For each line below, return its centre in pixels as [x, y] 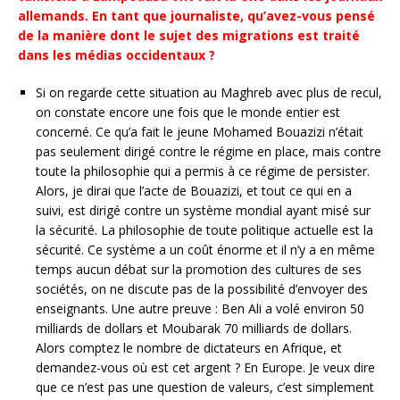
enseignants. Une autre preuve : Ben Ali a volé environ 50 [200, 308]
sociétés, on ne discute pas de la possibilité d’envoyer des [202, 289]
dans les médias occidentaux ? [117, 55]
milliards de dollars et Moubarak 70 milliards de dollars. [194, 328]
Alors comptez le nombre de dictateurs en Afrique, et [189, 348]
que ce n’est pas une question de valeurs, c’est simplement [205, 387]
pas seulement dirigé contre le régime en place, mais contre [208, 151]
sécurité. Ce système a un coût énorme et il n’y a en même [205, 250]
